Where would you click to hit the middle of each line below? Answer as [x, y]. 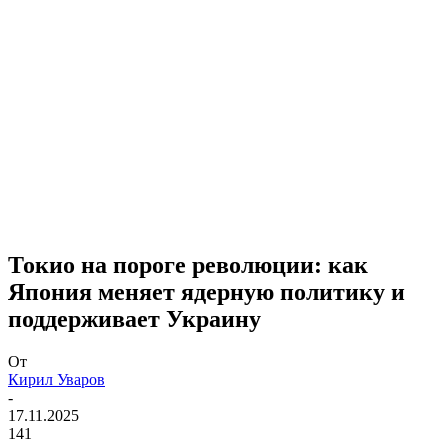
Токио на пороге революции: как [188, 264]
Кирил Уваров [56, 379]
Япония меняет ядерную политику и [206, 291]
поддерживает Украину [134, 318]
